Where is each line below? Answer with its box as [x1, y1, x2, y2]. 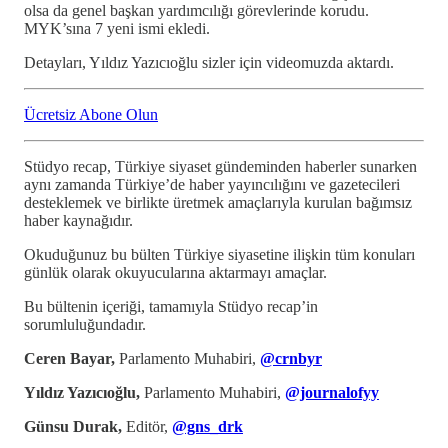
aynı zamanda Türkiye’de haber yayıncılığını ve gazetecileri [24, 175, 400, 193]
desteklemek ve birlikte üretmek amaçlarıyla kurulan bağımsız [24, 193, 412, 211]
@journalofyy [285, 383, 379, 401]
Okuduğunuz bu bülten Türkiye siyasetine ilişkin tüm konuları [24, 245, 415, 263]
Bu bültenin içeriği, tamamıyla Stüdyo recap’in [24, 297, 318, 315]
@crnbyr [260, 349, 322, 367]
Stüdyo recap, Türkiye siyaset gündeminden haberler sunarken [24, 157, 417, 175]
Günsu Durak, [24, 417, 126, 435]
